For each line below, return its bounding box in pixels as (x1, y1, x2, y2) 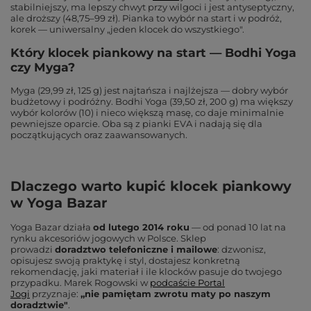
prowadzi (10, 244, 53, 255)
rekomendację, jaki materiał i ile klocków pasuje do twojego (10, 266, 282, 277)
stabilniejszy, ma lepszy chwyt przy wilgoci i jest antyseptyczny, (10, 1, 294, 12)
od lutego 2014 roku (93, 221, 190, 233)
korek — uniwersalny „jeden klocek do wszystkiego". (10, 24, 244, 35)
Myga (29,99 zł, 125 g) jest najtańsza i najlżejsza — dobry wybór (10, 85, 288, 96)
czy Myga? (10, 60, 75, 74)
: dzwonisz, (217, 244, 266, 255)
